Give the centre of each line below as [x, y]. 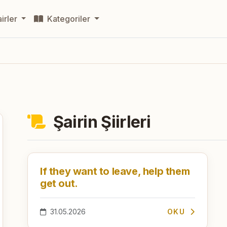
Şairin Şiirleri [100, 122]
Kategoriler [69, 19]
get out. [59, 183]
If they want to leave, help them [115, 171]
